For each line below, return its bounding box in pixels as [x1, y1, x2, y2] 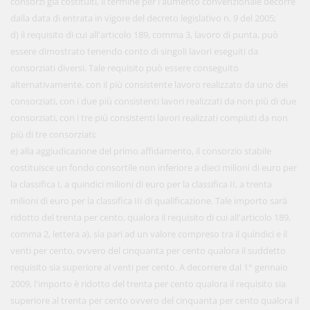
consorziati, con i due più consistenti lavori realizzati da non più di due [10, 95, 296, 107]
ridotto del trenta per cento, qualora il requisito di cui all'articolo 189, [10, 211, 291, 224]
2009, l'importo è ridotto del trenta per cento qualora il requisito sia [10, 277, 286, 290]
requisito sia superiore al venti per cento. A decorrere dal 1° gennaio [10, 261, 288, 273]
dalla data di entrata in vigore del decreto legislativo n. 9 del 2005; [10, 12, 276, 24]
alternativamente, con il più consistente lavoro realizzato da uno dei [10, 78, 288, 91]
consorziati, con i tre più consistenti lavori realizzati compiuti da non [10, 111, 288, 124]
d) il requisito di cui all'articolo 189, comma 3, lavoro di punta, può [10, 28, 278, 41]
